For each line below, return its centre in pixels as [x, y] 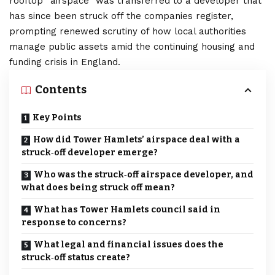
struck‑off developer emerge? [90, 153]
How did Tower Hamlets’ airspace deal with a [137, 140]
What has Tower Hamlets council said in [127, 210]
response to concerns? [74, 223]
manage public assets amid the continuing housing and [132, 47]
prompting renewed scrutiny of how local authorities [128, 32]
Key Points [57, 118]
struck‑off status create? [76, 258]
